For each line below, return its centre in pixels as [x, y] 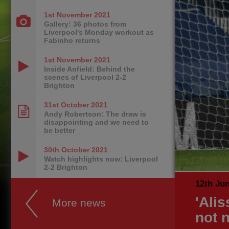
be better [60, 130]
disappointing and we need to [96, 122]
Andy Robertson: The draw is [95, 114]
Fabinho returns [72, 40]
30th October [67, 150]
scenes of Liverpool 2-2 [85, 77]
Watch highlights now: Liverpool [101, 159]
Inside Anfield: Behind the [89, 69]
